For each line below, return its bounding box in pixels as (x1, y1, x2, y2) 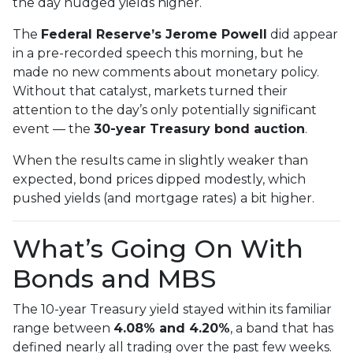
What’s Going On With (13, 232, 303, 264)
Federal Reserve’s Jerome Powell (41, 26, 267, 42)
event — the (13, 121, 94, 136)
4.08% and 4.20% (113, 320, 230, 336)
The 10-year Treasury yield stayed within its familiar (13, 301, 332, 317)
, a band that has (230, 320, 333, 336)
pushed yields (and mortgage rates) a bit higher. (13, 190, 314, 206)
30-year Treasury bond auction (94, 121, 305, 136)
